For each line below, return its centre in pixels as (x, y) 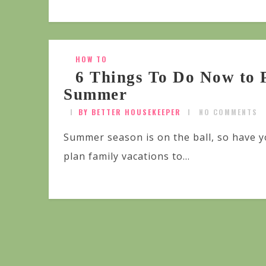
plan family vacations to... (127, 156)
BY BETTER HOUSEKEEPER (130, 112)
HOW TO (91, 59)
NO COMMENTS (228, 112)
